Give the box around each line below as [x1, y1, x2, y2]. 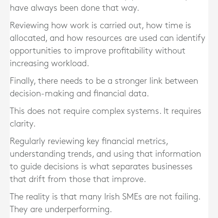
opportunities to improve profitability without [10, 47, 185, 55]
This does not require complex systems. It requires [10, 107, 201, 115]
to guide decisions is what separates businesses [10, 163, 193, 171]
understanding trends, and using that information [10, 150, 201, 158]
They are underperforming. [10, 205, 112, 214]
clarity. [10, 120, 36, 128]
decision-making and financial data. [10, 90, 149, 98]
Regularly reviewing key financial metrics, [10, 137, 168, 145]
